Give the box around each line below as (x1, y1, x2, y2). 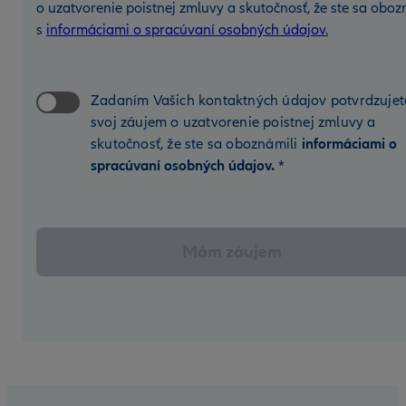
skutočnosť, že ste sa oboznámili (91, 135, 302, 154)
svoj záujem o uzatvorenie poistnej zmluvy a (91, 113, 376, 132)
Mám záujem (182, 241, 282, 264)
